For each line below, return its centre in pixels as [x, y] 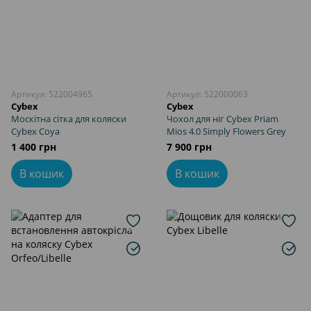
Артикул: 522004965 [52, 94]
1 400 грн [34, 147]
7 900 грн [189, 147]
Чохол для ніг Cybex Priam [222, 119]
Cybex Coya [35, 131]
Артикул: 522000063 [207, 94]
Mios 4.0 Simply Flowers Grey [226, 131]
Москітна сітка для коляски [69, 119]
